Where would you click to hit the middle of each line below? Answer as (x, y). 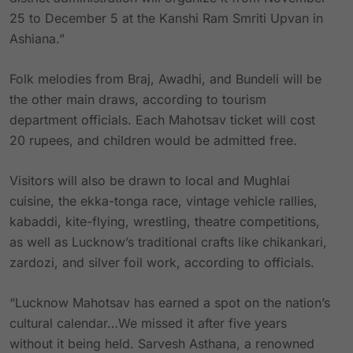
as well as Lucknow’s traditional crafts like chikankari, (168, 242)
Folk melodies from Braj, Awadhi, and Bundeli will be (165, 79)
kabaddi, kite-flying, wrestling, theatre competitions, (165, 221)
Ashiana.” (37, 39)
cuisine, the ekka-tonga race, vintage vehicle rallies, (163, 201)
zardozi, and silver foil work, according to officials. (162, 262)
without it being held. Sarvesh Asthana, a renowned (162, 344)
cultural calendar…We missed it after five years (148, 323)
